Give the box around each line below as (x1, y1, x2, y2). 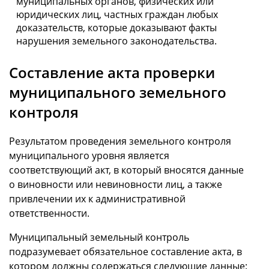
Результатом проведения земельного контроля (9, 134, 231, 148)
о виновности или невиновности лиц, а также (9, 178, 222, 192)
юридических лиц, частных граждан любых (16, 8, 218, 22)
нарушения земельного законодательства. (16, 34, 217, 48)
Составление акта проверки (9, 62, 215, 83)
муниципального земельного (9, 82, 226, 103)
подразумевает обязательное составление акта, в (9, 245, 242, 259)
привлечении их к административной (9, 192, 186, 206)
